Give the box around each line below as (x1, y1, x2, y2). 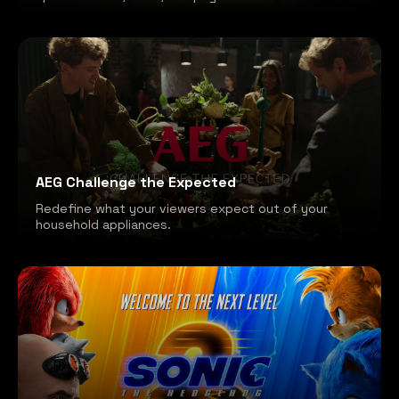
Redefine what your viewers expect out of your (36, 199, 328, 216)
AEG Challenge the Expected (36, 172, 236, 191)
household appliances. (36, 216, 171, 232)
